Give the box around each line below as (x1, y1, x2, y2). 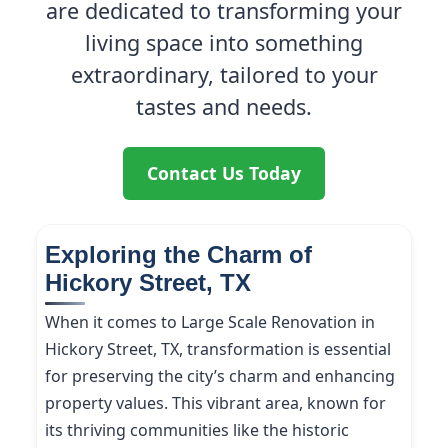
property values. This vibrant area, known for (45, 392, 386, 414)
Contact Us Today (147, 161, 301, 185)
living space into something (85, 28, 363, 57)
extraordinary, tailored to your (70, 60, 378, 89)
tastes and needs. (136, 92, 312, 121)
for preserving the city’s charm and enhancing (45, 365, 395, 387)
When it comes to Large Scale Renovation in (45, 311, 375, 333)
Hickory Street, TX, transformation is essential (45, 338, 391, 360)
